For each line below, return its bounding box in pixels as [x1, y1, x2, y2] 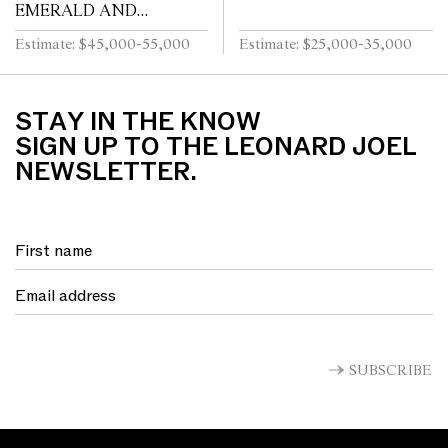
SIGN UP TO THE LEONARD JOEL [15, 131, 417, 165]
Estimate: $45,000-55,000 [15, 35, 190, 54]
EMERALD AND [15, 2, 137, 22]
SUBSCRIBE [349, 362, 432, 381]
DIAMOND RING [15, 21, 149, 41]
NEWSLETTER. [15, 156, 197, 190]
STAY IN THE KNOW [15, 106, 261, 140]
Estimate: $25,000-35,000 [239, 36, 412, 55]
